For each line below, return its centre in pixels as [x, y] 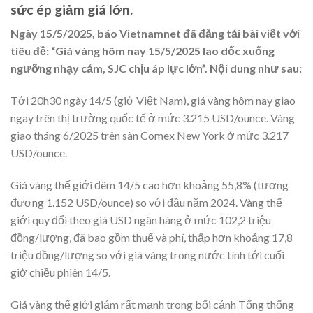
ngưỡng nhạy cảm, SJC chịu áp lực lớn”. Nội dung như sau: [156, 68]
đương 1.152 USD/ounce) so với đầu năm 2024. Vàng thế [146, 202]
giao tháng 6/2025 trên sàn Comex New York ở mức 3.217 [150, 135]
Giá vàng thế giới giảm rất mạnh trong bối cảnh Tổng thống [152, 304]
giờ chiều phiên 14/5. [60, 272]
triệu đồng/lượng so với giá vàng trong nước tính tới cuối [147, 254]
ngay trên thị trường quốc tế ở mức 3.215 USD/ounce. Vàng [153, 117]
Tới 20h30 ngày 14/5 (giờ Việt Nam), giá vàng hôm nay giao [153, 100]
